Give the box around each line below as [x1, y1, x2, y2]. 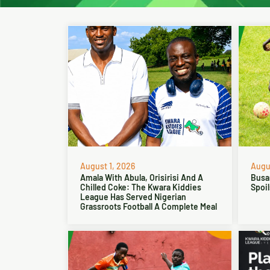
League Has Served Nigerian [80, 192, 186, 202]
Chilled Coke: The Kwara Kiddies [80, 182, 201, 192]
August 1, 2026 [80, 161, 135, 171]
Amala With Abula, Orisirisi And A [80, 172, 203, 183]
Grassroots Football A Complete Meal [80, 201, 217, 212]
